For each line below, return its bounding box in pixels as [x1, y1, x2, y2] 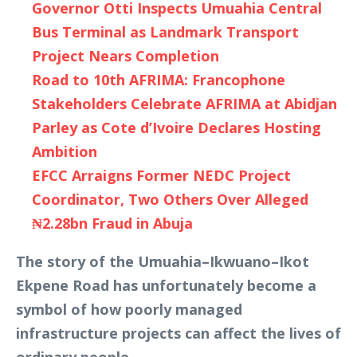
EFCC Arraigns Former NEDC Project [32, 165, 291, 185]
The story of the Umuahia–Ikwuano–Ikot [16, 251, 309, 271]
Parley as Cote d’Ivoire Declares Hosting [32, 117, 321, 137]
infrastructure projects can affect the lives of [16, 323, 341, 343]
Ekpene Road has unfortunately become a [16, 275, 316, 295]
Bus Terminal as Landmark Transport [32, 22, 299, 41]
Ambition [32, 141, 97, 161]
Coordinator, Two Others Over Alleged [32, 189, 308, 209]
